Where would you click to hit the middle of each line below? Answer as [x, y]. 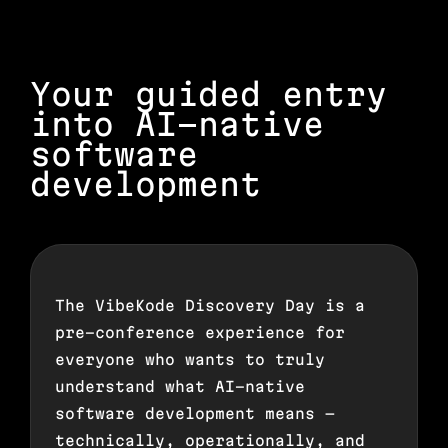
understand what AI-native [180, 387]
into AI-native [177, 124]
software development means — [195, 414]
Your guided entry [208, 94]
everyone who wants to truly [190, 360]
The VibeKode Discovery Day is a [210, 306]
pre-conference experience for [200, 333]
